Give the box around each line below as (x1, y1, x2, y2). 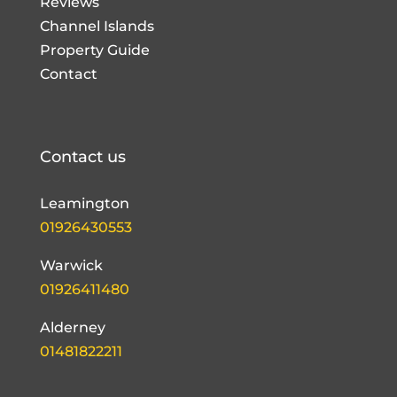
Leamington (39, 195, 129, 213)
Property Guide (39, 41, 150, 58)
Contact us (39, 147, 126, 167)
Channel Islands (39, 17, 154, 35)
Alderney (39, 319, 105, 337)
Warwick (39, 257, 103, 275)
